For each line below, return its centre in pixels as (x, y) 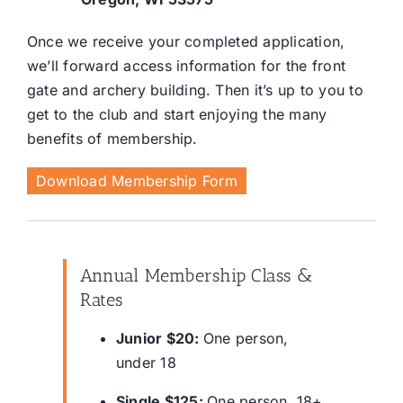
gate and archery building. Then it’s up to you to (195, 90)
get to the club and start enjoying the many (177, 114)
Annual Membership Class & (196, 275)
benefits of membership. (112, 138)
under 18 (146, 362)
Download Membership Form (136, 180)
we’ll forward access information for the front (186, 65)
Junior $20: (159, 338)
